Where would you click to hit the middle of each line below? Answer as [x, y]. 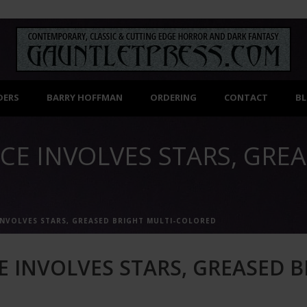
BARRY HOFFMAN [85, 97]
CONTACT [246, 97]
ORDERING [173, 97]
